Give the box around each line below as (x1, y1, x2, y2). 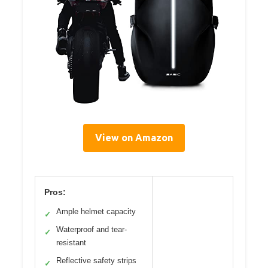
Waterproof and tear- (56, 224, 127, 234)
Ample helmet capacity (56, 206, 136, 216)
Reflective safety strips (56, 255, 136, 265)
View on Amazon (95, 132, 173, 143)
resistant (56, 237, 86, 247)
